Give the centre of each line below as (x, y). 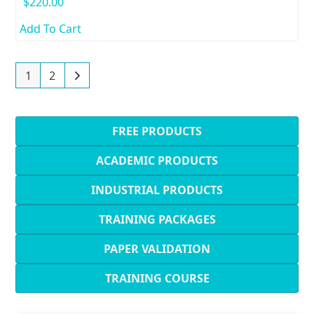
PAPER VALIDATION (157, 249)
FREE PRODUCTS (157, 131)
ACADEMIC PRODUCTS (157, 161)
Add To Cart (51, 28)
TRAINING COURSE (157, 279)
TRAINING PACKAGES (157, 220)
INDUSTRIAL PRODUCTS (157, 190)
